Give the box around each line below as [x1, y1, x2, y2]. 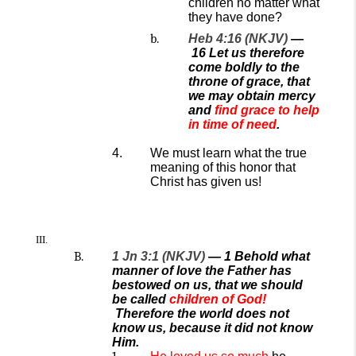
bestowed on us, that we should [112, 278, 303, 292]
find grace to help [215, 103, 319, 117]
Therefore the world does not [115, 307, 289, 320]
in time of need [188, 118, 277, 131]
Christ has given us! [150, 175, 261, 188]
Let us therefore [209, 46, 304, 60]
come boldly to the [188, 60, 300, 74]
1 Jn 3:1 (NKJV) [112, 250, 205, 263]
